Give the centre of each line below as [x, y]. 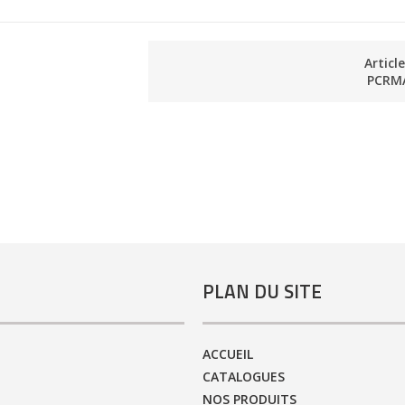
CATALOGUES [244, 376]
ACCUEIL [228, 353]
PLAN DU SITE [262, 292]
